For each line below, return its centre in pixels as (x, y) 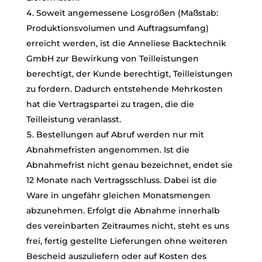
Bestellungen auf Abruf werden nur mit (120, 135)
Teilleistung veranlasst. (73, 119)
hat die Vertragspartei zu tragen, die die (110, 104)
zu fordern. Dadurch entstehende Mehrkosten (124, 89)
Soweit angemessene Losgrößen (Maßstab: (127, 13)
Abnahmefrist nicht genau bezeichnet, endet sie (129, 165)
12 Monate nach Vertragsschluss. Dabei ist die (121, 180)
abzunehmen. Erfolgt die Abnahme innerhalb (123, 211)
